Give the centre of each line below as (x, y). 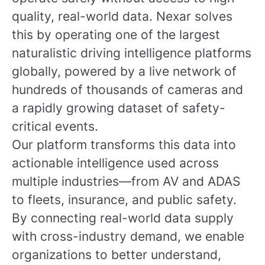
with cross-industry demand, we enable (128, 236)
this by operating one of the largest (116, 35)
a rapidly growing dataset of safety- (119, 108)
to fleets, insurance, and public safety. (124, 200)
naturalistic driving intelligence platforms (132, 53)
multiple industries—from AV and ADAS (126, 181)
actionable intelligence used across (115, 163)
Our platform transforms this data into (124, 145)
